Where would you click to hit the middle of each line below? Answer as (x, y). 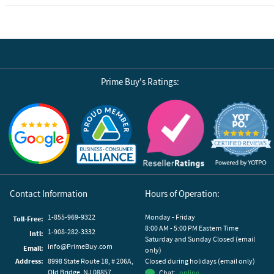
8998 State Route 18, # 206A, (91, 261)
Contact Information (49, 193)
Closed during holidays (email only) (200, 261)
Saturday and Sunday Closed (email (200, 239)
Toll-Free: (28, 218)
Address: (29, 261)
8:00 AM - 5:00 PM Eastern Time (192, 228)
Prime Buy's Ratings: (140, 82)
